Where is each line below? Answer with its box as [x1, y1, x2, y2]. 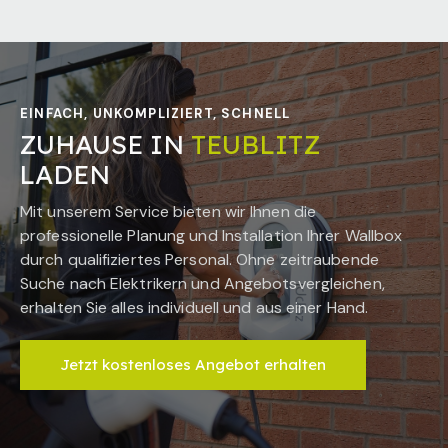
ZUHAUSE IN [19, 127, 191, 161]
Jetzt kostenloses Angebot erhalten [60, 355, 326, 375]
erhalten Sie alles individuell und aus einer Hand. [20, 297, 369, 319]
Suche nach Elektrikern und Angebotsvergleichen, [20, 273, 385, 295]
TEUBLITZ [191, 127, 320, 161]
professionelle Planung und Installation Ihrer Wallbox [20, 225, 403, 247]
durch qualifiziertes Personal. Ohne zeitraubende [20, 249, 379, 271]
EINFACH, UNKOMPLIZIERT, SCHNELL [20, 104, 291, 122]
